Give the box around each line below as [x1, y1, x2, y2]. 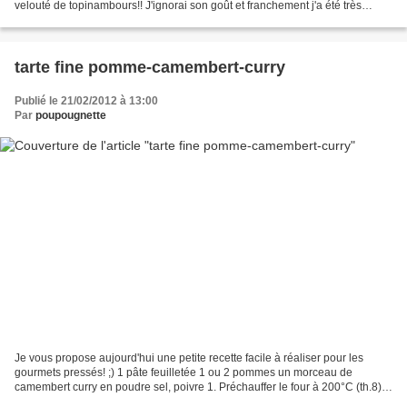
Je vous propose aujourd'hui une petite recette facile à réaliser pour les [15, 352, 363, 365]
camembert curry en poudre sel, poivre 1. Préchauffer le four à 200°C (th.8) [15, 381, 382, 394]
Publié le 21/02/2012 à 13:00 [15, 94, 158, 107]
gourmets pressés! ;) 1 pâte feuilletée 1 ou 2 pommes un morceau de [15, 366, 352, 380]
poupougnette [35, 108, 106, 122]
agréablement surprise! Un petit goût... [15, 13, 203, 26]
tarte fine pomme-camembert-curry [15, 57, 285, 76]
